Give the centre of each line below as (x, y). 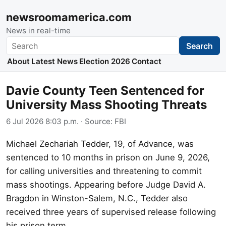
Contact (147, 62)
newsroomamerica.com (69, 17)
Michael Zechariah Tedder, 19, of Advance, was (100, 144)
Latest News (54, 62)
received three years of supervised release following (111, 212)
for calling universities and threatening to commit (104, 171)
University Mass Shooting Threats (106, 105)
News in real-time (38, 31)
